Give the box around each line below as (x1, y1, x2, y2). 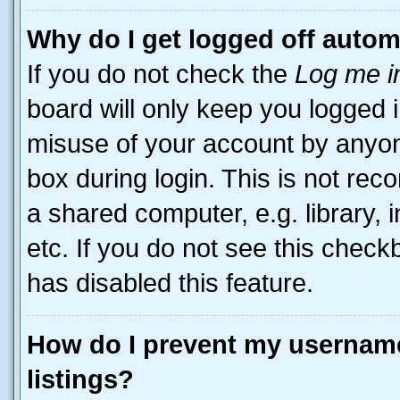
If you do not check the (26, 60, 295, 88)
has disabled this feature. (26, 269, 313, 297)
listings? (26, 365, 134, 394)
